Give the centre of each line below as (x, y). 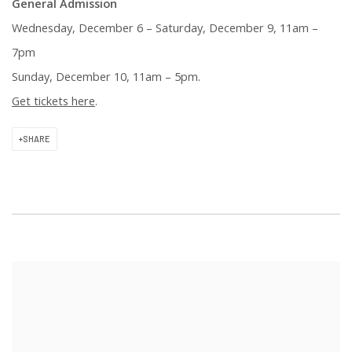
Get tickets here (53, 101)
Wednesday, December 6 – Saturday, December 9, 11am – (165, 27)
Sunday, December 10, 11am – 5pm (105, 76)
